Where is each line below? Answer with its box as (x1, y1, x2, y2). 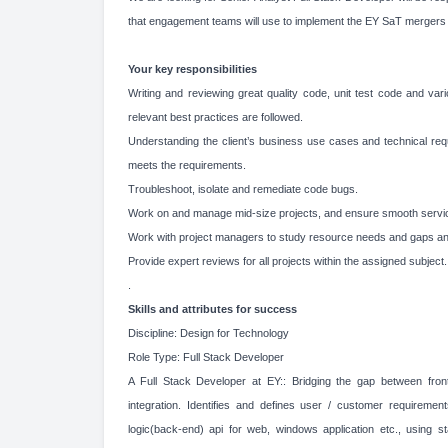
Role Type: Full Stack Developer (128, 351, 284, 363)
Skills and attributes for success (128, 303, 297, 315)
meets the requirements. (128, 159, 246, 171)
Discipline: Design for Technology (128, 327, 289, 339)
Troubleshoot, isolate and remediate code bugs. (128, 183, 358, 195)
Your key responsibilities (128, 63, 257, 75)
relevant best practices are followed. (128, 111, 303, 123)
